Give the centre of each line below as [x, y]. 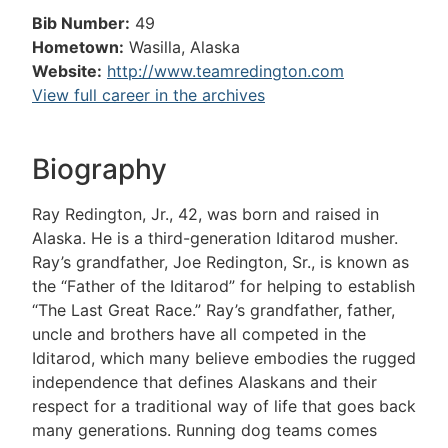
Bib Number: [81, 23]
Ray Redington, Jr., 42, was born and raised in [205, 214]
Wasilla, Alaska [184, 47]
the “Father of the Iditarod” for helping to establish [223, 286]
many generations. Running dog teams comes [204, 430]
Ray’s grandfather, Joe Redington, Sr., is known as [220, 262]
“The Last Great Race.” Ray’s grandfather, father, [213, 310]
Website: [67, 71]
